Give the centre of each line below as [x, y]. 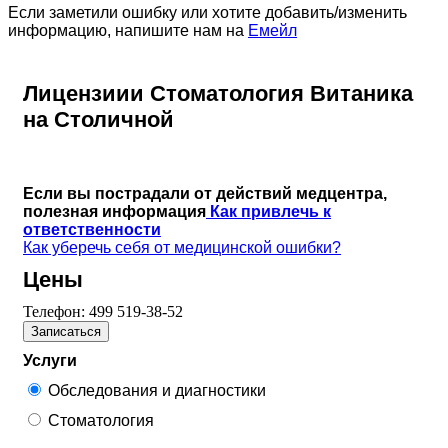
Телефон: [56, 311]
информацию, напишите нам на [128, 30]
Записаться [66, 331]
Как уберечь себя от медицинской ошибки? [182, 247]
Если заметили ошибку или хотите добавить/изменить [207, 12]
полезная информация [114, 211]
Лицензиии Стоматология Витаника [218, 93]
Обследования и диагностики [157, 390]
